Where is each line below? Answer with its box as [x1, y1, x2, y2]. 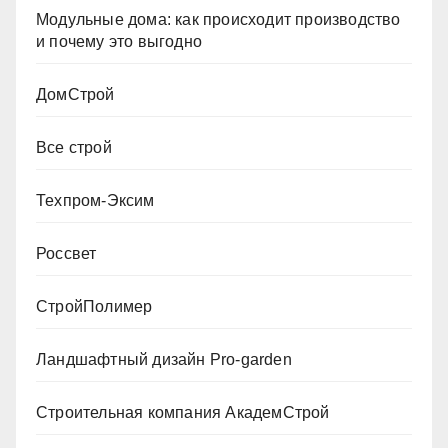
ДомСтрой [36, 86, 115, 103]
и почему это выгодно [36, 33, 202, 50]
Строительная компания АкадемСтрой [36, 404, 330, 421]
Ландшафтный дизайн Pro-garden [36, 351, 292, 368]
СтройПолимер [36, 298, 153, 315]
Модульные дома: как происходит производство [36, 11, 401, 28]
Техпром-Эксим [36, 192, 155, 209]
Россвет [36, 245, 97, 262]
